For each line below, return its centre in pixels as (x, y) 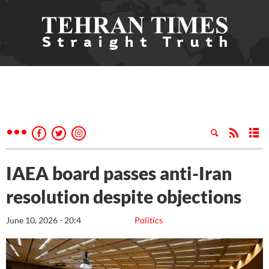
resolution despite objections (125, 196)
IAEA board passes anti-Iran (119, 173)
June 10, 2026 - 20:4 (44, 220)
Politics (149, 220)
